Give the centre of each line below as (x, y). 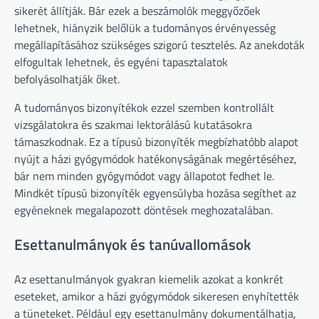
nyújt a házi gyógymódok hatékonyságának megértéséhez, (156, 159)
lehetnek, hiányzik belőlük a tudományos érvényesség (145, 28)
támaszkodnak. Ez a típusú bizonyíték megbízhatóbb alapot (156, 142)
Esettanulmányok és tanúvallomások (132, 244)
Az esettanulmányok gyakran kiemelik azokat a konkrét (149, 279)
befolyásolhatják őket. (67, 79)
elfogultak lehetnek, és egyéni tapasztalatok (121, 62)
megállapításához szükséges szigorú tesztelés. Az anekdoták (159, 45)
